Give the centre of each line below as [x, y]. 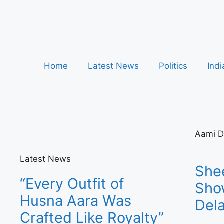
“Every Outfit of [72, 184]
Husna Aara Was [76, 201]
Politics [173, 66]
